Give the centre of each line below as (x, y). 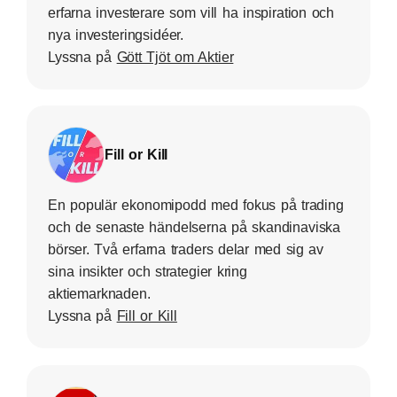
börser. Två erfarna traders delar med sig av (186, 250)
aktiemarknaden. (99, 294)
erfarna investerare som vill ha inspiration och (191, 12)
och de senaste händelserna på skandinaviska (195, 228)
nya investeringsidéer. (116, 35)
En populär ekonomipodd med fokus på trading (196, 206)
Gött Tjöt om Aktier (175, 57)
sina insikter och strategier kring (148, 272)
